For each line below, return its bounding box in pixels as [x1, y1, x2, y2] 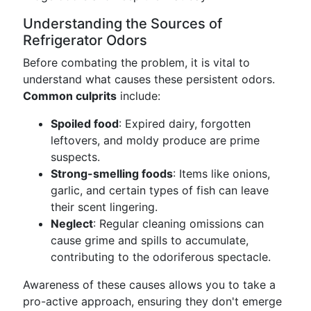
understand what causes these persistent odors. [23, 72, 275, 86]
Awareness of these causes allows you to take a [23, 278, 276, 292]
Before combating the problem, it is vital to [23, 56, 250, 69]
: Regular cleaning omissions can [93, 217, 264, 230]
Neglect [51, 217, 93, 230]
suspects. [51, 150, 100, 164]
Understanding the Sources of [23, 15, 222, 32]
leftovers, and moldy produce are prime [51, 133, 260, 147]
